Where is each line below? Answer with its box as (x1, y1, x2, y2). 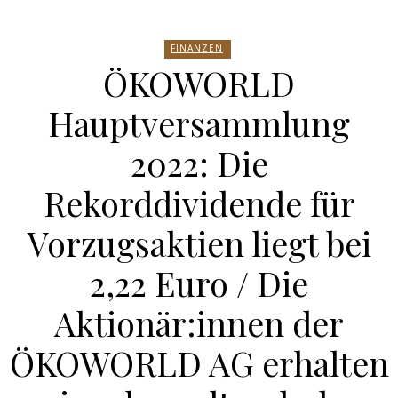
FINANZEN (171, 42, 223, 54)
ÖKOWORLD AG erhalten (9, 340, 389, 386)
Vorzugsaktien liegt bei (27, 220, 371, 266)
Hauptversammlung (48, 100, 350, 146)
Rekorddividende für (43, 180, 355, 226)
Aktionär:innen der (54, 300, 344, 346)
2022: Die (130, 140, 268, 186)
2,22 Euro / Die (90, 260, 308, 306)
